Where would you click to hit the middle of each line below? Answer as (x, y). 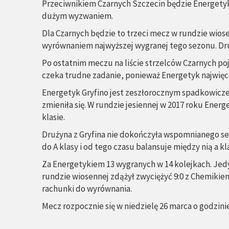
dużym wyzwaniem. (77, 16)
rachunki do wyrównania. (87, 189)
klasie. (53, 117)
